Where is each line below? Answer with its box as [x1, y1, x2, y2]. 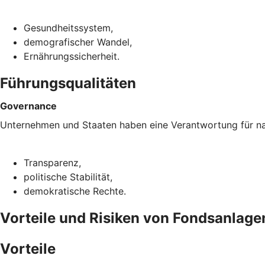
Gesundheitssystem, [24, 21, 113, 34]
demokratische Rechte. [24, 185, 126, 197]
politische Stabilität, [24, 170, 112, 183]
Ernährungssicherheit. [24, 50, 119, 62]
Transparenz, [24, 156, 81, 169]
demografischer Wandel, [24, 35, 132, 48]
